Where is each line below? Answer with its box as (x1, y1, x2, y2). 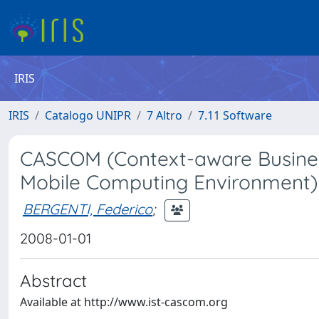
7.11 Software (198, 108, 272, 123)
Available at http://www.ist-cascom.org (20, 294, 228, 310)
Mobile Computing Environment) (20, 169, 318, 194)
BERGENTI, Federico (23, 199, 152, 218)
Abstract (20, 270, 87, 291)
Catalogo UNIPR (45, 108, 131, 123)
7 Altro (147, 108, 182, 123)
